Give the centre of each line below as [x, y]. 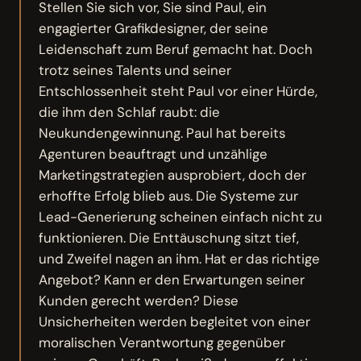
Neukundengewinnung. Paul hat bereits [162, 133]
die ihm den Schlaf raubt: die [130, 112]
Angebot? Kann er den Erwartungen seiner [172, 279]
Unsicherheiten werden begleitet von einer [175, 321]
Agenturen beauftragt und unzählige [154, 154]
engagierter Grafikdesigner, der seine [154, 28]
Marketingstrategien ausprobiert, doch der [173, 174]
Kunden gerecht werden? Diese [139, 300]
